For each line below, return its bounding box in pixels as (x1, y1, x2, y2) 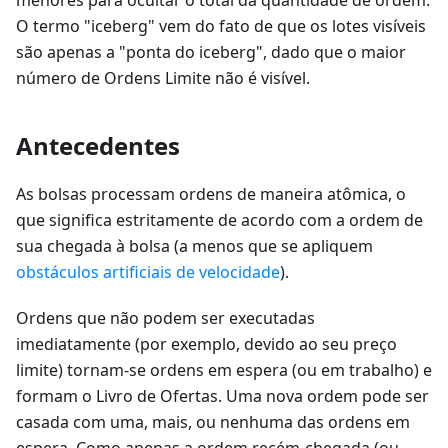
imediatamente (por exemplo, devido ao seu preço (16, 332, 397, 355)
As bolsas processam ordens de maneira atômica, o (16, 182, 406, 205)
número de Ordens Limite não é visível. (16, 66, 310, 89)
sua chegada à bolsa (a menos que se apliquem (16, 234, 373, 257)
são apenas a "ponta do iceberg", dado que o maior (16, 40, 406, 63)
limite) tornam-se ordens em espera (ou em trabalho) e (16, 358, 432, 381)
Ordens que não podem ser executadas (16, 306, 315, 329)
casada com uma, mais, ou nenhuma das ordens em (16, 410, 410, 433)
